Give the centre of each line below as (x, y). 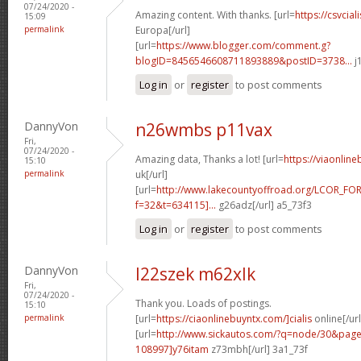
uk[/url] (151, 174)
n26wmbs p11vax (204, 129)
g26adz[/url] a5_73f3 (264, 205)
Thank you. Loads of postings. (203, 303)
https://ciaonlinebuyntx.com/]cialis (234, 318)
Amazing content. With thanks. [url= (215, 15)
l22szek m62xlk (195, 274)
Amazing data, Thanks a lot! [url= (210, 159)
